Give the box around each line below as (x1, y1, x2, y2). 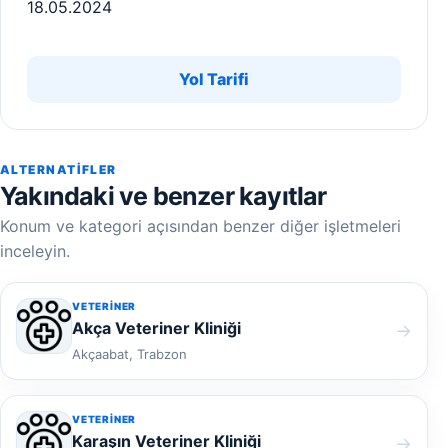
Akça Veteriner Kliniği (72, 318, 241, 338)
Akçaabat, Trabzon (72, 346, 187, 362)
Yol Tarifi (179, 69, 249, 89)
